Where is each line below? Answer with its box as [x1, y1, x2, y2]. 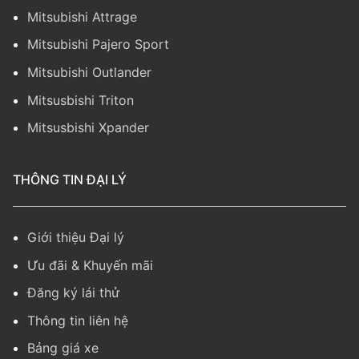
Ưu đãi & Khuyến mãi [27, 256, 153, 273]
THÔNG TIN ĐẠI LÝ [13, 171, 127, 188]
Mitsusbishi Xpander [27, 119, 149, 136]
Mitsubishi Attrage [27, 8, 137, 25]
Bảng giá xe [27, 340, 99, 357]
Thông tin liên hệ [27, 312, 128, 329]
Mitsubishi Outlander [27, 63, 151, 80]
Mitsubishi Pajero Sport [27, 36, 169, 53]
